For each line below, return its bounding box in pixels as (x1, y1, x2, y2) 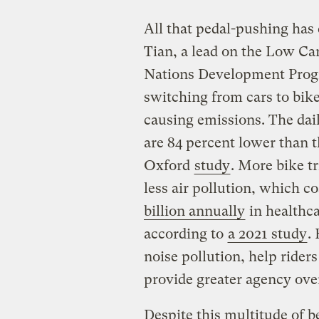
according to (143, 225, 227, 242)
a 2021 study (227, 225, 307, 242)
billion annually (143, 202, 245, 219)
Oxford (143, 157, 194, 174)
